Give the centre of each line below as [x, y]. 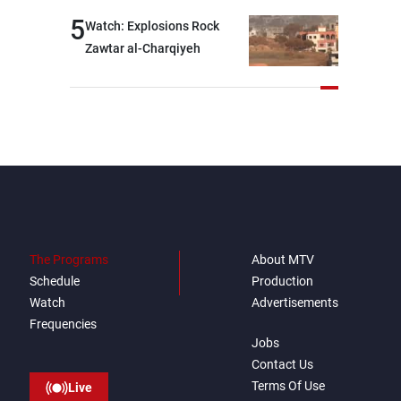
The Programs [68, 259]
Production [282, 281]
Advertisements [295, 302]
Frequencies [63, 324]
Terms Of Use [288, 385]
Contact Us [282, 364]
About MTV [283, 259]
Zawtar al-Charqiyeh [143, 48]
